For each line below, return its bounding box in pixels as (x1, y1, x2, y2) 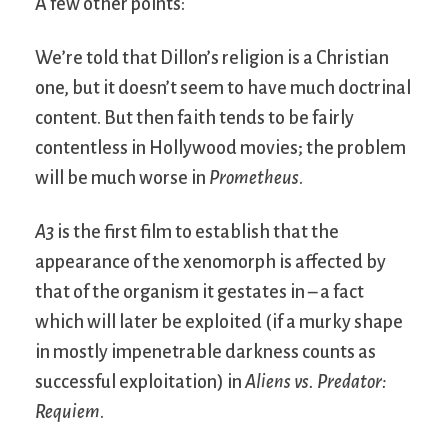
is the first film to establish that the (54, 221, 339, 242)
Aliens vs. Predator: (245, 371, 387, 392)
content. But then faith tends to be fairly (35, 107, 354, 128)
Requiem (35, 401, 100, 422)
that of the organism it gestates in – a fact (35, 281, 364, 302)
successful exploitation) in (35, 371, 245, 392)
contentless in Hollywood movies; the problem (35, 137, 406, 158)
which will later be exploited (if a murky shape (35, 311, 403, 332)
